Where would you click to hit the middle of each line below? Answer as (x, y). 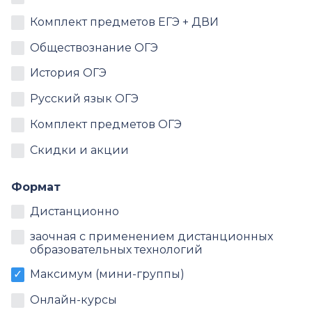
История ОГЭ (69, 73)
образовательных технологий (117, 250)
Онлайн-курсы (74, 300)
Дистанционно (75, 211)
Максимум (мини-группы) (108, 274)
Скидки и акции (80, 150)
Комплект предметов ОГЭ (106, 125)
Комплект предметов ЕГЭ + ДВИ (125, 22)
